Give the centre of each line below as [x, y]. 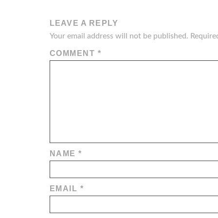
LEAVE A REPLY [84, 23]
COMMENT [74, 54]
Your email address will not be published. [119, 36]
